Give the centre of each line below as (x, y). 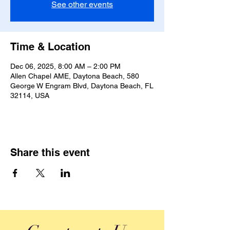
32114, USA (30, 95)
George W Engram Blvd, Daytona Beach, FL (82, 86)
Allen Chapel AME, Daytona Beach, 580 (75, 76)
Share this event (50, 152)
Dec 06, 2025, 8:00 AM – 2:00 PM (65, 66)
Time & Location (50, 47)
